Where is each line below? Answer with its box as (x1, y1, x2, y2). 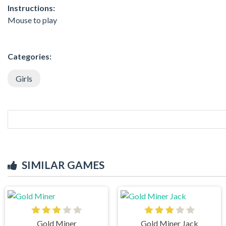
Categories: (8, 51, 51, 61)
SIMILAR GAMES (22, 158, 104, 171)
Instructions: (8, 3, 55, 13)
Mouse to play (8, 15, 57, 25)
